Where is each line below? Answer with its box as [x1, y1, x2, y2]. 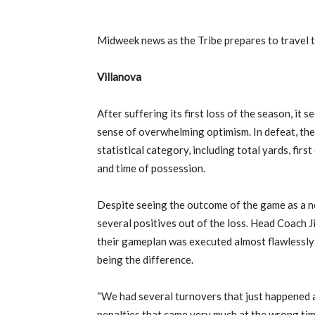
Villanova [97, 70, 141, 84]
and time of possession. [97, 162, 205, 175]
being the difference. [97, 253, 193, 266]
